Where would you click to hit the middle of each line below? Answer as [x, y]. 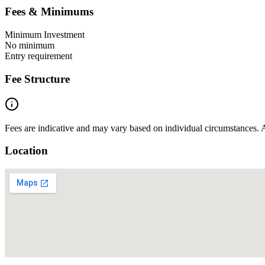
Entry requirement [38, 56]
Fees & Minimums [49, 12]
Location [26, 151]
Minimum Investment [45, 35]
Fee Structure [37, 79]
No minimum [30, 46]
